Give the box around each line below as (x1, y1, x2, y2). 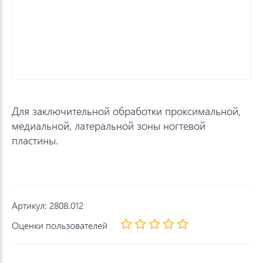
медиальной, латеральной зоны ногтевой (12, 118, 205, 133)
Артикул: (12, 199, 49, 211)
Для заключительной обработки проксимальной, (12, 103, 241, 118)
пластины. (12, 133, 58, 147)
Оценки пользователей (12, 218, 107, 231)
